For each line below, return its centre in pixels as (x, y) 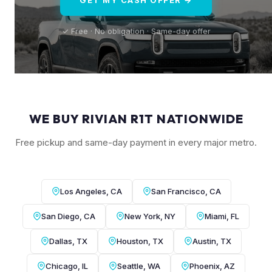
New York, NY (150, 216)
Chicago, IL (67, 266)
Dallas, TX (68, 241)
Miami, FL (222, 216)
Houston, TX (140, 241)
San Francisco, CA (186, 191)
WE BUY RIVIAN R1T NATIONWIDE (136, 118)
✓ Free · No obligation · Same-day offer (136, 31)
